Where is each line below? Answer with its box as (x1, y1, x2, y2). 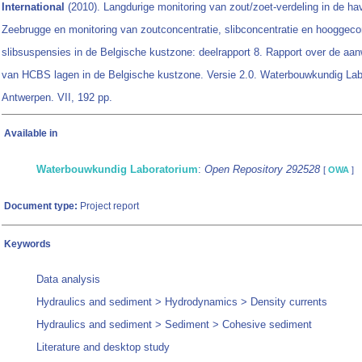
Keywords (4, 238, 51, 250)
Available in (4, 128, 57, 140)
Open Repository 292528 (204, 163, 320, 176)
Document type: (4, 200, 78, 213)
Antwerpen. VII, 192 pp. (2, 91, 112, 104)
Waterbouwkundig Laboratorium (36, 163, 198, 176)
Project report (78, 200, 139, 213)
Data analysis (36, 273, 100, 286)
